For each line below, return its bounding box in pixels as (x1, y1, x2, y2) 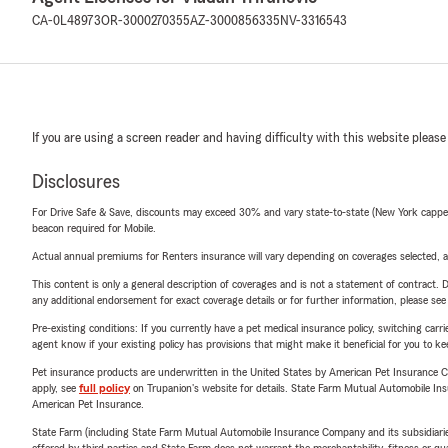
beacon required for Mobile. (32, 222, 156, 234)
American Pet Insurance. (32, 398, 144, 410)
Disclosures (32, 172, 120, 192)
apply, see (32, 382, 79, 394)
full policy (79, 382, 130, 394)
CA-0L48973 (32, 14, 101, 28)
